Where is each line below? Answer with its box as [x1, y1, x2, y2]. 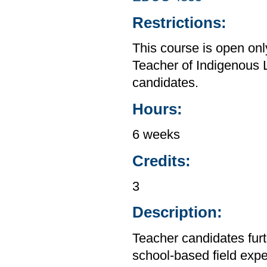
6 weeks [132, 128, 180, 142]
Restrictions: [132, 14, 226, 32]
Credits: [132, 152, 191, 169]
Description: [132, 204, 222, 221]
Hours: [132, 100, 182, 117]
